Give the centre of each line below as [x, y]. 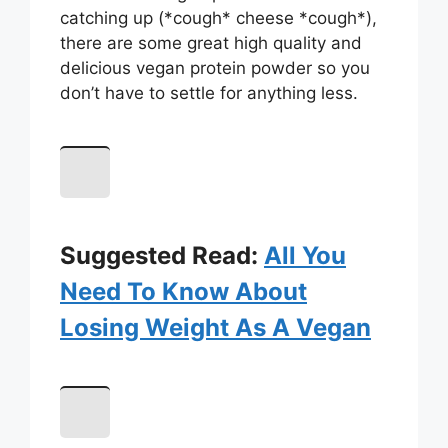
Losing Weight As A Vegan [215, 327]
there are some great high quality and [211, 42]
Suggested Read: [162, 255]
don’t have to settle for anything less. [209, 92]
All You [305, 255]
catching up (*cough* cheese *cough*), [218, 17]
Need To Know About [183, 291]
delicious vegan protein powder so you [215, 67]
